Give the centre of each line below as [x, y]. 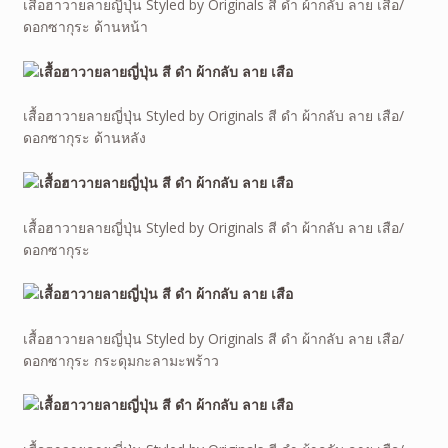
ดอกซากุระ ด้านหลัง [84, 138]
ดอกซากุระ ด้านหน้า [85, 26]
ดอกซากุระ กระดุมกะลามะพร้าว [120, 360]
